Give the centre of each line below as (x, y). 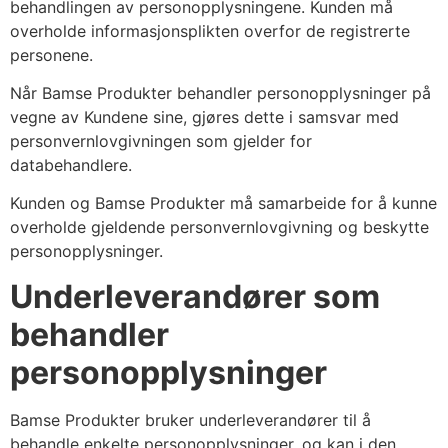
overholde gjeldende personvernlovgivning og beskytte (219, 227)
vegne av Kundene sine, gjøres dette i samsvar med (204, 117)
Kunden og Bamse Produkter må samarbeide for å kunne (223, 203)
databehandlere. (71, 165)
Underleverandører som (195, 296)
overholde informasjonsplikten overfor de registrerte (210, 30)
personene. (51, 54)
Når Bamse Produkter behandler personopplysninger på (220, 93)
